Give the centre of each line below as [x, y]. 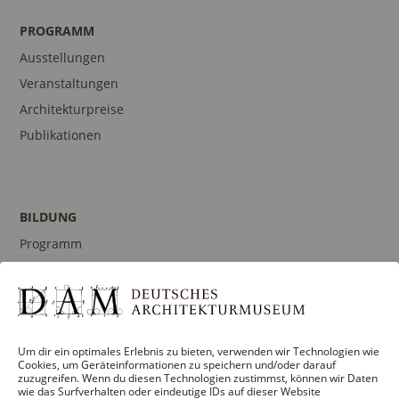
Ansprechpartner [71, 322]
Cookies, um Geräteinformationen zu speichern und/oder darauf [177, 365]
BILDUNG [49, 217]
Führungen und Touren [90, 270]
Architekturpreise [72, 110]
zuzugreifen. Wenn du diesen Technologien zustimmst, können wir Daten [198, 378]
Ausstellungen [63, 58]
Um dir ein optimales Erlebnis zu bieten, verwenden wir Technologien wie [199, 351]
